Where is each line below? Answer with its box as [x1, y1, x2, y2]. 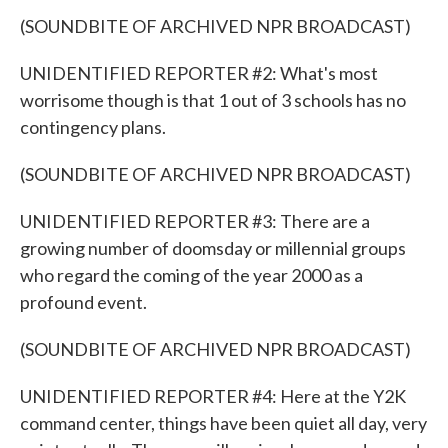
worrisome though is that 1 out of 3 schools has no [20, 89, 406, 111]
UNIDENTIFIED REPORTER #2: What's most [20, 62, 378, 84]
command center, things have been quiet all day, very [20, 412, 427, 434]
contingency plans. [20, 116, 166, 138]
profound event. [20, 291, 147, 313]
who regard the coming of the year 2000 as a [20, 264, 363, 286]
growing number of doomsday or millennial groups [20, 237, 406, 259]
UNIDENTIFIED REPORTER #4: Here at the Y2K [20, 385, 406, 407]
